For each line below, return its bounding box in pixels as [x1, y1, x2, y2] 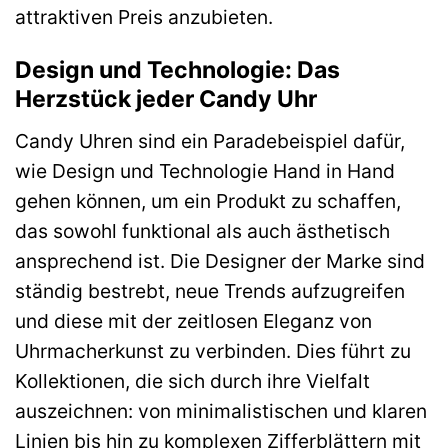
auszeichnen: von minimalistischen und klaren [15, 398, 427, 423]
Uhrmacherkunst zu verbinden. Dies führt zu [15, 338, 411, 363]
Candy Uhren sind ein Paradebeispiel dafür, [15, 128, 405, 153]
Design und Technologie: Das [15, 56, 340, 85]
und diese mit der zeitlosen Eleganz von [15, 308, 372, 333]
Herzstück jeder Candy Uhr [15, 85, 317, 114]
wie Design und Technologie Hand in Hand [15, 158, 395, 183]
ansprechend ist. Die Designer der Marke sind [15, 248, 425, 273]
